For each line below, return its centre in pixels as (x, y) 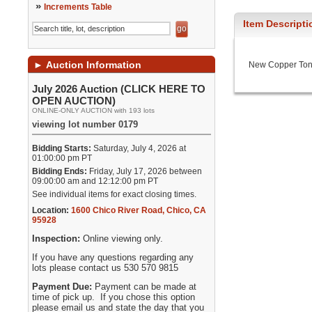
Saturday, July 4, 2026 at (139, 148)
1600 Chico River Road (117, 210)
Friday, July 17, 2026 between (145, 171)
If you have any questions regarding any (113, 257)
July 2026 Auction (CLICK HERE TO (119, 89)
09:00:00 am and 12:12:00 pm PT (95, 181)
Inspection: (58, 239)
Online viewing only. (123, 239)
